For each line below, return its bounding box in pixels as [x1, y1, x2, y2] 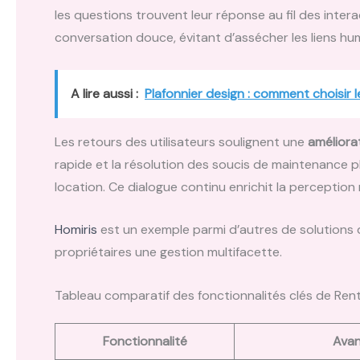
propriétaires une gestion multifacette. [55, 243, 282, 261]
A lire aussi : [71, 84, 138, 102]
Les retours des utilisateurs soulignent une [55, 133, 308, 150]
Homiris [55, 221, 97, 239]
